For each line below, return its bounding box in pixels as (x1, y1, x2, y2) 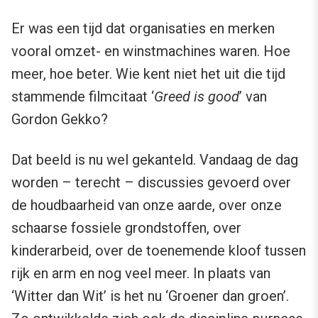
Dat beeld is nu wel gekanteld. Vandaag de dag (11, 150, 298, 168)
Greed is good (154, 87, 239, 105)
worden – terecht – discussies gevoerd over (11, 173, 291, 191)
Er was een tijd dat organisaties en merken (11, 19, 275, 37)
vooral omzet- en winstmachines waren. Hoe (11, 42, 290, 60)
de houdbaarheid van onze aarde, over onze (11, 196, 282, 214)
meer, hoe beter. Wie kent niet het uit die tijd (11, 65, 285, 82)
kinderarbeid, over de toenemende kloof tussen (11, 241, 306, 259)
